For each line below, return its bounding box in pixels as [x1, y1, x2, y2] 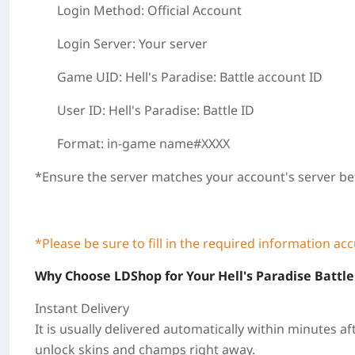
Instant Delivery [35, 300, 129, 317]
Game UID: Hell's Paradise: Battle [57, 68, 254, 86]
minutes [288, 320, 337, 338]
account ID [254, 68, 326, 86]
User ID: [57, 101, 109, 119]
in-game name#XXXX [107, 135, 230, 152]
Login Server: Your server [57, 35, 208, 52]
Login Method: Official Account [57, 2, 242, 19]
